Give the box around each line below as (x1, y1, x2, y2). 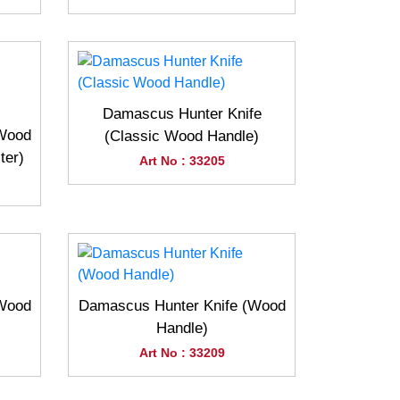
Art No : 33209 (138, 346, 225, 360)
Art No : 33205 (138, 154, 225, 168)
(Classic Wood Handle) (104, 128, 259, 145)
